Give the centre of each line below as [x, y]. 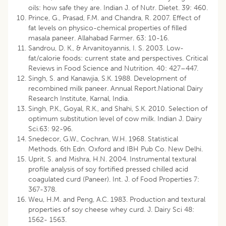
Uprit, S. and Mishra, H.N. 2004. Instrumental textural [112, 159]
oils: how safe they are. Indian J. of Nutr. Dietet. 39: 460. [118, 8]
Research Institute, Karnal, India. [79, 99]
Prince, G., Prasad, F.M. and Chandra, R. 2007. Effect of [114, 18]
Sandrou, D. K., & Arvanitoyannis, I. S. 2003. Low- [106, 48]
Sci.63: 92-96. [50, 129]
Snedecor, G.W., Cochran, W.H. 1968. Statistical [103, 139]
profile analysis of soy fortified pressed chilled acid [108, 169]
